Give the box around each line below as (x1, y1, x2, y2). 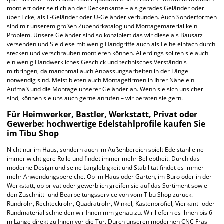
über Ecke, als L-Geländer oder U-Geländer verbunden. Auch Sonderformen (7, 13, 217, 22)
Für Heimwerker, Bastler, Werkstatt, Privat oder (7, 109, 197, 120)
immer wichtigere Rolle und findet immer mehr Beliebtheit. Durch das (7, 154, 200, 163)
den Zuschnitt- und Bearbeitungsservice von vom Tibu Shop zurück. (7, 190, 193, 199)
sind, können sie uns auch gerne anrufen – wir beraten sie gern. (7, 94, 183, 103)
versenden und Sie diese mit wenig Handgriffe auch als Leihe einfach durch (7, 40, 215, 49)
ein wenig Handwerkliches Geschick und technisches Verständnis (7, 58, 187, 67)
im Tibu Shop (7, 128, 59, 139)
